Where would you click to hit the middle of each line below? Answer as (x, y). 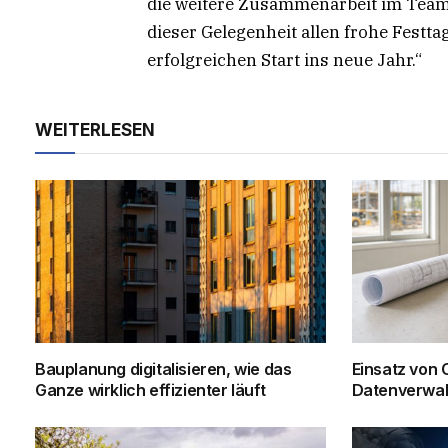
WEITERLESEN (95, 129)
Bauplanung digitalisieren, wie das (163, 369)
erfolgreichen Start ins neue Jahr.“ (284, 59)
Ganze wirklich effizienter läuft (150, 390)
